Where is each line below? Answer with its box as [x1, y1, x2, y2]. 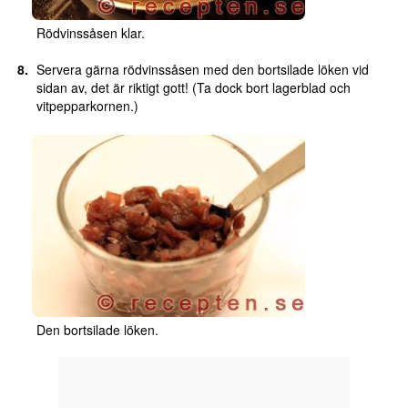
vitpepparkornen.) [36, 97, 138, 116]
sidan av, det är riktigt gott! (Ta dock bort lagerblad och [36, 78, 351, 97]
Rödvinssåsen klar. [36, 24, 145, 43]
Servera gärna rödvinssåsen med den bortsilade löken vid [36, 60, 369, 79]
